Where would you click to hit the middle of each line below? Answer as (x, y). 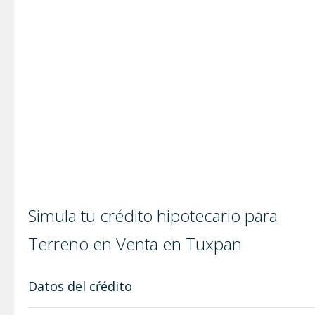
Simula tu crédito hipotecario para (153, 216)
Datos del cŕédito (80, 286)
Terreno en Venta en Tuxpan (135, 244)
